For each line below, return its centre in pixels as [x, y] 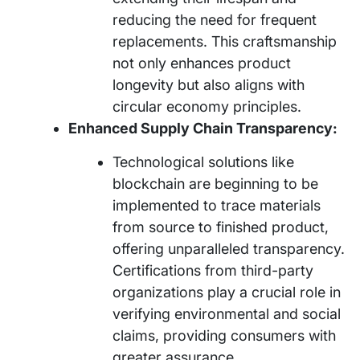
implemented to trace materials [217, 205]
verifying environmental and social [227, 313]
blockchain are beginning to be [215, 183]
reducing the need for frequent [215, 19]
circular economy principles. [207, 106]
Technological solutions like [203, 162]
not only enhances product [202, 63]
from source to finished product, [221, 227]
